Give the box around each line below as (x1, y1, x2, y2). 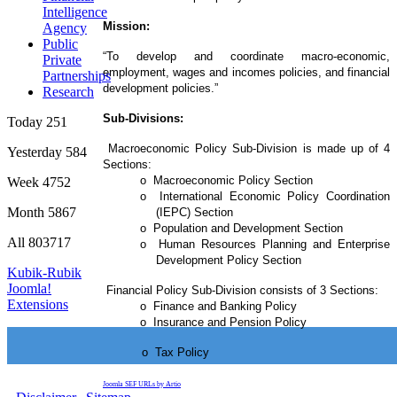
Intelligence (43, 4, 107, 19)
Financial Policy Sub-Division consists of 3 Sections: (106, 284, 378, 298)
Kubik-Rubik (7, 264, 82, 280)
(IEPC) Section (156, 206, 233, 220)
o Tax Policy (142, 346, 213, 360)
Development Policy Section (156, 253, 301, 268)
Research (43, 83, 94, 99)
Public (43, 35, 78, 51)
